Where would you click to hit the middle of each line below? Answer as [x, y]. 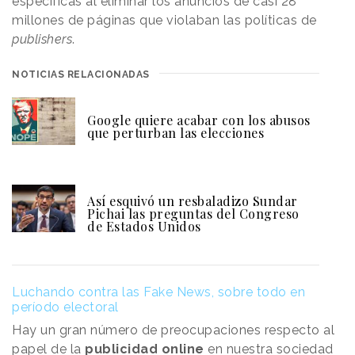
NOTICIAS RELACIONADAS [81, 75]
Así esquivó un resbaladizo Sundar [193, 201]
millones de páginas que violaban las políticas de [164, 21]
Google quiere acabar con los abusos [199, 120]
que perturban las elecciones [176, 133]
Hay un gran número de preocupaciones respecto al [173, 330]
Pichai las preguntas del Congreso [193, 214]
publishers [42, 40]
